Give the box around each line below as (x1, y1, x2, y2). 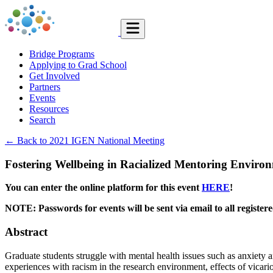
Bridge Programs (29, 49, 94, 59)
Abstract (5, 225, 48, 239)
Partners (29, 82, 60, 92)
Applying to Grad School (29, 60, 127, 70)
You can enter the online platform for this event (5, 182, 202, 193)
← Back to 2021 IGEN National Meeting (5, 135, 165, 146)
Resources (29, 104, 69, 114)
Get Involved (29, 71, 80, 81)
